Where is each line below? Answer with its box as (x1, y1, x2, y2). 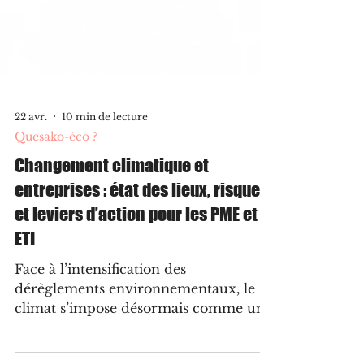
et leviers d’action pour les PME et (15, 232, 258, 254)
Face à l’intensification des (15, 290, 186, 306)
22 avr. (15, 139, 47, 152)
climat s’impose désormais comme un (15, 329, 265, 345)
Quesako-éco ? (15, 158, 97, 173)
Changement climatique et (15, 184, 209, 206)
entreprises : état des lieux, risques (15, 208, 268, 230)
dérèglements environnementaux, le (15, 310, 255, 326)
